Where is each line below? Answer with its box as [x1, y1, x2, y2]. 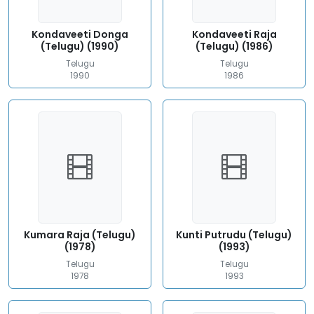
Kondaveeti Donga [32, 27, 128, 41]
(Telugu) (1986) [195, 39, 273, 53]
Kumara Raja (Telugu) [24, 228, 136, 242]
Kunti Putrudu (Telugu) [176, 228, 292, 242]
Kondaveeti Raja [191, 27, 277, 41]
